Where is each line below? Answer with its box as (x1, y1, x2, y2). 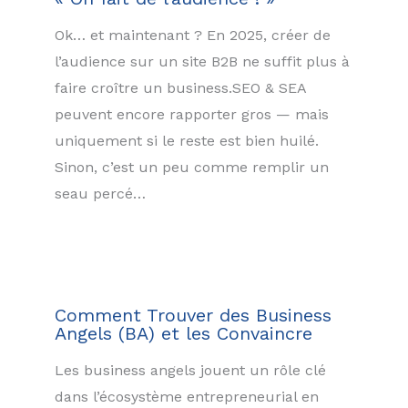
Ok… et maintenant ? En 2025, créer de (55, 26, 331, 45)
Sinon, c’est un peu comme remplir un (55, 158, 329, 177)
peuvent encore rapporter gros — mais (55, 106, 329, 124)
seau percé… (55, 185, 146, 203)
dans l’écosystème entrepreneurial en (55, 387, 319, 405)
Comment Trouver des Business (55, 303, 331, 326)
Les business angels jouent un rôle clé (55, 361, 326, 379)
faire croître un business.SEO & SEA (55, 79, 306, 97)
